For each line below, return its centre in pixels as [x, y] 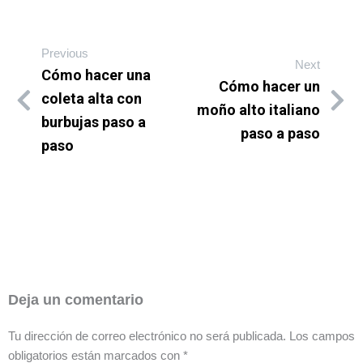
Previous [65, 53]
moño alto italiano [258, 110]
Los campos [322, 337]
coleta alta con [92, 98]
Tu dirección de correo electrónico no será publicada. [147, 337]
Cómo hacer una [96, 75]
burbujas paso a [94, 122]
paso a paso [280, 134]
